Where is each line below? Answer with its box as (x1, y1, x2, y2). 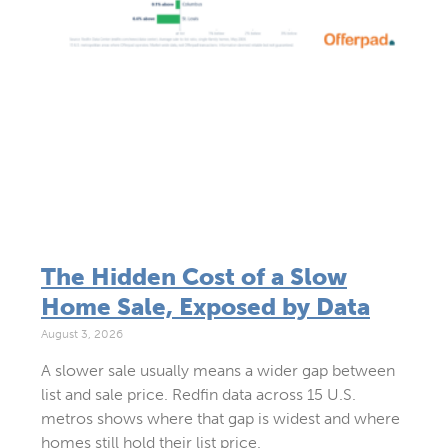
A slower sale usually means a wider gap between (40, 360, 395, 380)
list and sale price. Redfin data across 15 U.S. (40, 384, 356, 404)
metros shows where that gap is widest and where (40, 408, 400, 428)
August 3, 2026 (40, 326, 123, 341)
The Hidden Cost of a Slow (40, 261, 347, 291)
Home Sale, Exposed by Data (40, 291, 370, 321)
